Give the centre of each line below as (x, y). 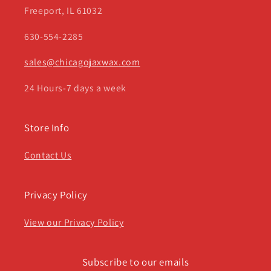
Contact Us (48, 155)
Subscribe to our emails (135, 262)
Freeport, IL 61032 (64, 10)
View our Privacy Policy (74, 223)
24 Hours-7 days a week (75, 88)
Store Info (47, 128)
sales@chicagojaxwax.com (82, 62)
